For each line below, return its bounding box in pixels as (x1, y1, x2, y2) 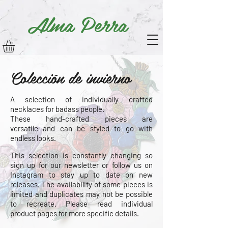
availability (56, 179, 92, 189)
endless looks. (10, 133, 56, 142)
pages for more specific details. (36, 208, 139, 218)
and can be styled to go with (38, 123, 153, 133)
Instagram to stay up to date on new (10, 169, 153, 179)
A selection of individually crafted (10, 94, 153, 104)
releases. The (10, 179, 57, 189)
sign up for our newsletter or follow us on (10, 160, 153, 169)
